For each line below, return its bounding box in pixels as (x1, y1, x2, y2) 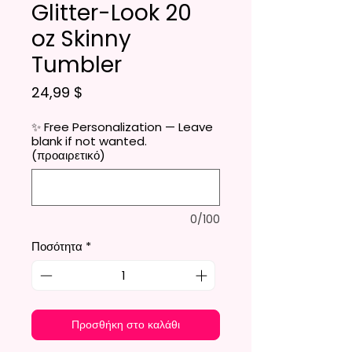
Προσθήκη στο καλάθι (71, 316, 180, 332)
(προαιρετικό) (31, 147, 105, 164)
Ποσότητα (31, 238, 82, 255)
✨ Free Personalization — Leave (31, 119, 213, 136)
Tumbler (31, 49, 122, 81)
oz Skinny (31, 24, 131, 55)
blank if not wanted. (31, 133, 147, 150)
